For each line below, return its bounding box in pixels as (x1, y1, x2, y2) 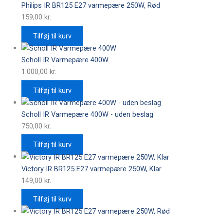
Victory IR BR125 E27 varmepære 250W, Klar (21, 164, 162, 173)
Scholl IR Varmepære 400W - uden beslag (21, 109, 153, 119)
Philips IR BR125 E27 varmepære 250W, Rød (21, 1, 160, 10)
